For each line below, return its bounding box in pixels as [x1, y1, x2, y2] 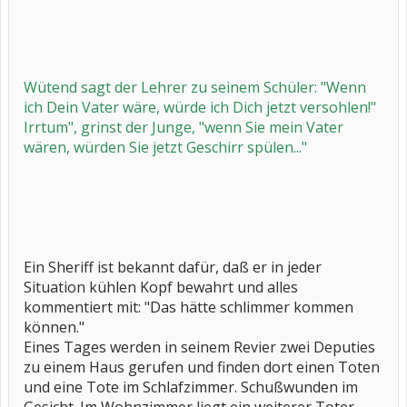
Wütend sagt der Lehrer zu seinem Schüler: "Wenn [24, 77, 366, 97]
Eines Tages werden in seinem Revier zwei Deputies [24, 337, 375, 357]
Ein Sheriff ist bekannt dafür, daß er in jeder [24, 257, 322, 277]
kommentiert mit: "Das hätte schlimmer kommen [24, 297, 353, 317]
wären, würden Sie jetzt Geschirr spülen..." [24, 137, 307, 157]
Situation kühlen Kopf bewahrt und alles [24, 277, 298, 297]
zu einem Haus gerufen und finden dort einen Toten [24, 357, 380, 377]
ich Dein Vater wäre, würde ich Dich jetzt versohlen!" [24, 97, 376, 117]
